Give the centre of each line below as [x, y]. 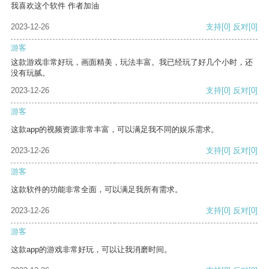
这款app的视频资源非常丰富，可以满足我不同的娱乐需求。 [115, 130]
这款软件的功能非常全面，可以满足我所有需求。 [97, 190]
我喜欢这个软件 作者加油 [55, 6]
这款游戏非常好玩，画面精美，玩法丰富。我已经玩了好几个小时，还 [132, 62]
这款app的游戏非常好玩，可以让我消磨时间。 [91, 250]
